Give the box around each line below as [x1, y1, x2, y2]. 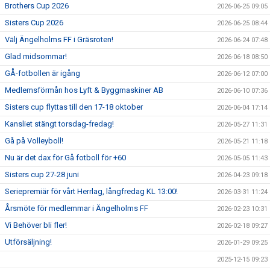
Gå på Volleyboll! [5, 136, 63, 146]
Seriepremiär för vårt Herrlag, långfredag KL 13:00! [5, 187, 178, 196]
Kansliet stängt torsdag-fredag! [5, 119, 114, 129]
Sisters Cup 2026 [5, 18, 63, 28]
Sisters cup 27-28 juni [5, 170, 79, 180]
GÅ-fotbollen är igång [5, 69, 80, 78]
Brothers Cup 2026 [5, 1, 69, 11]
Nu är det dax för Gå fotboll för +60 [5, 153, 126, 163]
